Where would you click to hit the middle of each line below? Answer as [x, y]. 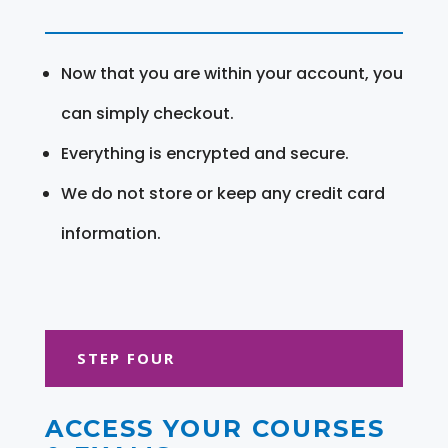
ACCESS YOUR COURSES [214, 428]
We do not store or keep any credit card [222, 193]
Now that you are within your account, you [231, 73]
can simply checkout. [147, 113]
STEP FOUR [125, 357]
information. [110, 233]
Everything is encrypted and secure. [204, 153]
